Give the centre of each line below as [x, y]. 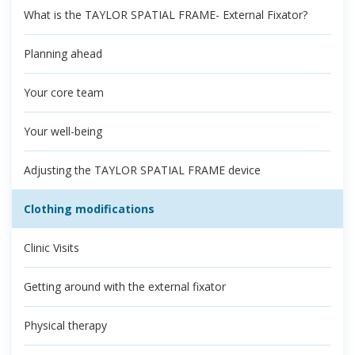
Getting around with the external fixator [125, 287]
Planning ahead [63, 54]
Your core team [64, 93]
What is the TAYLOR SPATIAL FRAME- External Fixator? [166, 15]
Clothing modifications [89, 209]
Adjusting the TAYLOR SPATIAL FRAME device [142, 170]
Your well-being [63, 132]
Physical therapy [65, 326]
